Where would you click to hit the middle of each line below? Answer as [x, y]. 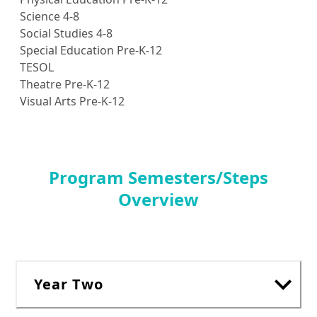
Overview [158, 200]
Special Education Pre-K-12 [91, 51]
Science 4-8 [50, 17]
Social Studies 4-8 [66, 34]
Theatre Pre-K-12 [65, 85]
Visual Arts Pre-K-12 [72, 102]
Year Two [69, 284]
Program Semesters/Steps [158, 178]
